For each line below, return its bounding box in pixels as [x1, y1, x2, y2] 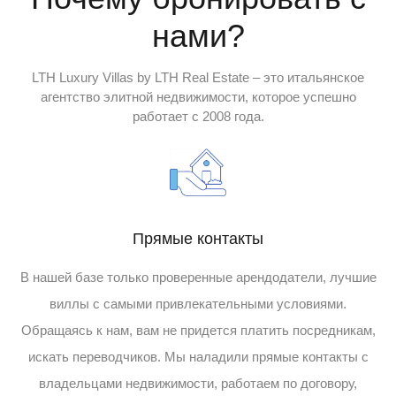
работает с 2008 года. [132, 108, 264, 124]
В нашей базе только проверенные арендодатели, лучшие [19, 269, 377, 285]
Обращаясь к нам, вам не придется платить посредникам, [20, 322, 376, 338]
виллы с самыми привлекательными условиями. [49, 295, 346, 311]
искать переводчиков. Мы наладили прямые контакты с [27, 348, 369, 364]
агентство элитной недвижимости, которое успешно [40, 88, 356, 104]
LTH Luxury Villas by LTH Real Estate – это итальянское [32, 69, 364, 85]
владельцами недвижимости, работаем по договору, [39, 375, 357, 391]
